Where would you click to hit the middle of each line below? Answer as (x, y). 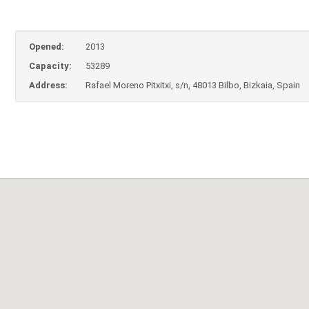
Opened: (47, 47)
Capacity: (50, 66)
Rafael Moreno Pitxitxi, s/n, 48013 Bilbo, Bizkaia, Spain (193, 86)
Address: (48, 86)
